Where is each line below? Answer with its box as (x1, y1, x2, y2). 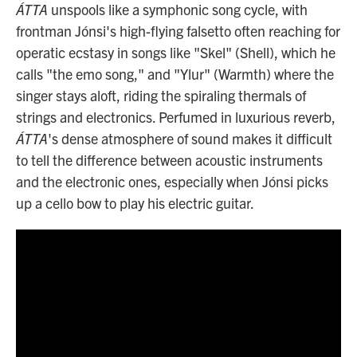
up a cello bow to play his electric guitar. (16, 194, 254, 212)
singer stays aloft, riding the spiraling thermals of (16, 86, 306, 104)
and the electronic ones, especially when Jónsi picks (16, 172, 328, 190)
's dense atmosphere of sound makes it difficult (48, 129, 332, 147)
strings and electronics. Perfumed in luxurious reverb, (16, 108, 335, 126)
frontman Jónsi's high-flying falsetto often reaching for (16, 22, 340, 40)
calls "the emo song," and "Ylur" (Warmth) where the (16, 65, 334, 83)
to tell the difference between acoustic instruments (16, 151, 323, 169)
